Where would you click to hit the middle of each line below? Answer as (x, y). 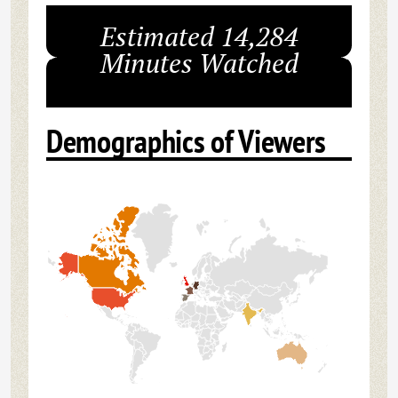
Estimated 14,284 (199, 36)
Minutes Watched (199, 63)
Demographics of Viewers (187, 141)
